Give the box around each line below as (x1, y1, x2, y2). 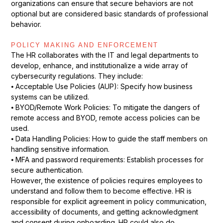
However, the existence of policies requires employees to (10, 176, 203, 185)
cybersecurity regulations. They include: (10, 72, 143, 81)
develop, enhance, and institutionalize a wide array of (10, 61, 188, 70)
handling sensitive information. (10, 145, 110, 154)
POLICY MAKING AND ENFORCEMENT (10, 41, 158, 49)
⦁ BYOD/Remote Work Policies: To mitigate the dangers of (10, 103, 200, 112)
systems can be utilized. (10, 93, 89, 102)
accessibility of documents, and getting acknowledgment (10, 208, 198, 217)
